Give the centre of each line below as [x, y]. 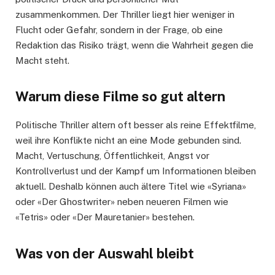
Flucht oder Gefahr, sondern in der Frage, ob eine [119, 30]
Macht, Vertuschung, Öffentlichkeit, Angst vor [112, 156]
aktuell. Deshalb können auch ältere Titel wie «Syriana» [131, 187]
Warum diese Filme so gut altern [120, 97]
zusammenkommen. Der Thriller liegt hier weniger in [125, 15]
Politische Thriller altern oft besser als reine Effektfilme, [136, 125]
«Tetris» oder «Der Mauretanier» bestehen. [105, 217]
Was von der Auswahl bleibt [105, 253]
